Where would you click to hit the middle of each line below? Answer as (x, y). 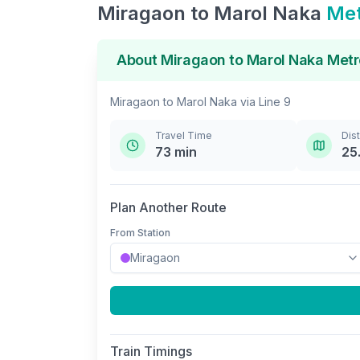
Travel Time (184, 135)
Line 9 (275, 102)
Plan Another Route (168, 207)
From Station (140, 233)
